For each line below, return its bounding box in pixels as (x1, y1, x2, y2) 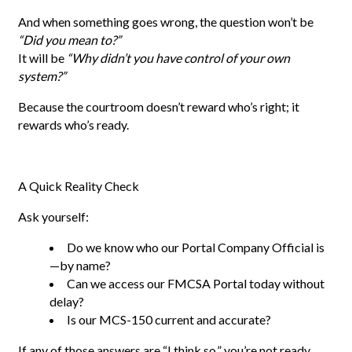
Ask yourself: (18, 209, 89, 225)
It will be (18, 50, 67, 66)
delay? (49, 294, 84, 310)
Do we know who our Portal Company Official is (67, 240, 324, 255)
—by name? (49, 258, 111, 273)
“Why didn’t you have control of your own (67, 50, 290, 66)
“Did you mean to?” (18, 32, 121, 48)
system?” (18, 68, 66, 84)
